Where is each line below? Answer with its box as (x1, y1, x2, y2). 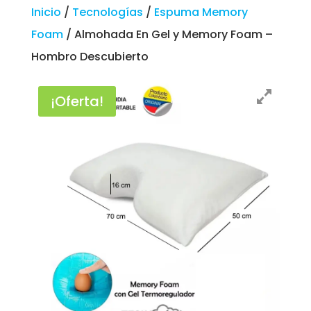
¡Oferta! (50, 91, 103, 111)
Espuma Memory (153, 3, 248, 20)
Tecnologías (72, 3, 143, 20)
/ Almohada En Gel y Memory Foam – (62, 26, 273, 42)
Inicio (31, 3, 61, 20)
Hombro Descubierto (31, 48, 149, 65)
